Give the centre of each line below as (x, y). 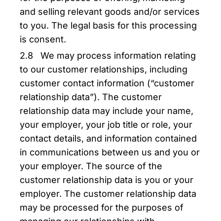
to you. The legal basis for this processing (108, 25)
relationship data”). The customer (91, 97)
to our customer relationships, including (104, 69)
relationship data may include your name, (107, 111)
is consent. (43, 39)
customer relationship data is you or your (107, 180)
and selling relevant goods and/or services (110, 12)
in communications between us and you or (110, 152)
